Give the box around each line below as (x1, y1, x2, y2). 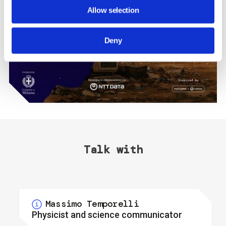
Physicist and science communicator (31, 209, 182, 220)
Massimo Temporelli (45, 198, 139, 210)
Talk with (83, 142, 143, 157)
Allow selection (87, 6, 139, 15)
